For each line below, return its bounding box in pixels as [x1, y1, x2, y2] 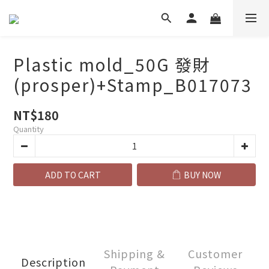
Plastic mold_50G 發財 [13, 52, 211, 76]
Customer [188, 246, 243, 261]
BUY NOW [184, 169, 221, 181]
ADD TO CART [44, 169, 101, 181]
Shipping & [104, 246, 165, 261]
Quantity [13, 123, 44, 134]
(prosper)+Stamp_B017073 [13, 73, 252, 97]
